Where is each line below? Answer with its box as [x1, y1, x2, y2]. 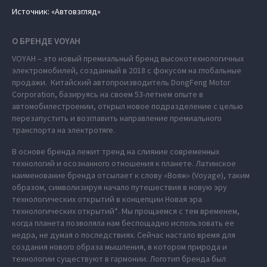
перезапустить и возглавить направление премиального [12, 113, 222, 123]
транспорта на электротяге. [12, 125, 115, 135]
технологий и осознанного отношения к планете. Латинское [12, 158, 236, 169]
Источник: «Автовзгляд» [12, 6, 101, 17]
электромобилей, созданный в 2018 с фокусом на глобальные [12, 65, 241, 76]
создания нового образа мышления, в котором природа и [12, 241, 227, 252]
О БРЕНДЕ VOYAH [12, 35, 80, 46]
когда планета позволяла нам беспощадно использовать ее [12, 218, 234, 228]
